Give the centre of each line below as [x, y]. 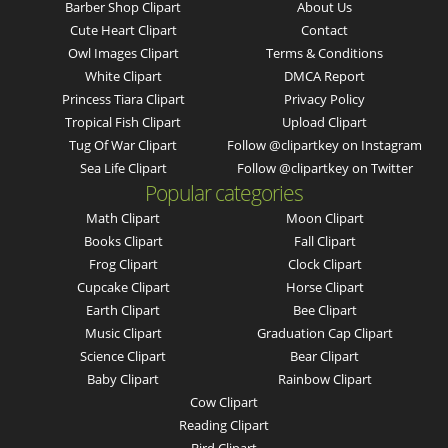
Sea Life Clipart [123, 168]
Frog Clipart [123, 264]
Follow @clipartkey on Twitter [324, 168]
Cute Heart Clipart [123, 30]
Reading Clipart [224, 425]
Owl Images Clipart [123, 53]
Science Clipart [123, 356]
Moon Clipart [324, 218]
